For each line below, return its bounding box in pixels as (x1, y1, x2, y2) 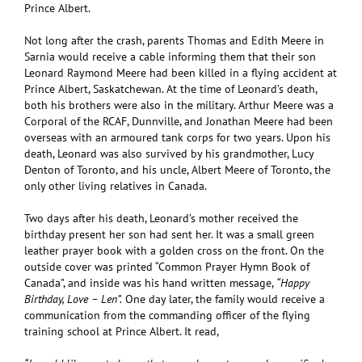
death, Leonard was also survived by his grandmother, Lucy (24, 145, 314, 161)
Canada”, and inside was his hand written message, (24, 275, 276, 290)
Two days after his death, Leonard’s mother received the (24, 210, 298, 225)
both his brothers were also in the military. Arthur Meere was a (24, 97, 334, 112)
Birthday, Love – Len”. (24, 291, 122, 306)
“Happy (276, 275, 309, 290)
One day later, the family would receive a (122, 291, 325, 306)
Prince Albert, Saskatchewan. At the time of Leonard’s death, (24, 81, 317, 96)
